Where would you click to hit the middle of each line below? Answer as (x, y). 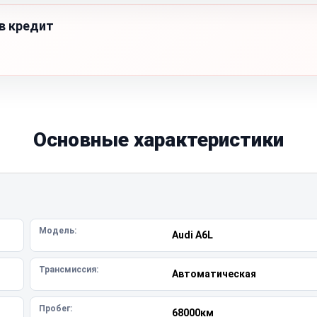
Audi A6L (192, 235)
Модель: (58, 231)
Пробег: (56, 309)
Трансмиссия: (69, 270)
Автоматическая (214, 274)
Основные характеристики (158, 140)
